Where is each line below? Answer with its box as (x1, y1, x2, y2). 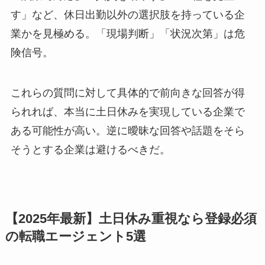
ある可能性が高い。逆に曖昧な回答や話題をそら (10, 124, 245, 137)
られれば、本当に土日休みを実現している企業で (10, 105, 245, 118)
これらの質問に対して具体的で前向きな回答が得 (10, 86, 245, 99)
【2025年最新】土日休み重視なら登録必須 (5, 211, 257, 226)
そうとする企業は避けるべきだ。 (10, 143, 170, 156)
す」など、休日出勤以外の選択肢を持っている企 (10, 8, 245, 21)
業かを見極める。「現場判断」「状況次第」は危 (10, 27, 245, 40)
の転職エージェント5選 (5, 229, 146, 244)
